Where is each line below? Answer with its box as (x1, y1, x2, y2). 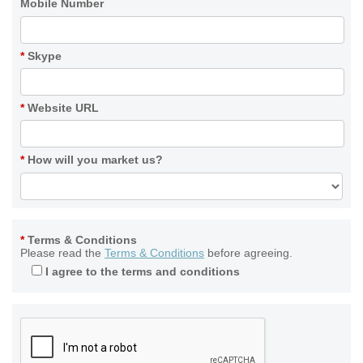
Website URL (28, 101, 99, 115)
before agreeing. (204, 246, 293, 260)
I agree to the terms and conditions (45, 265, 241, 279)
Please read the (20, 246, 105, 260)
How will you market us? (28, 153, 163, 167)
